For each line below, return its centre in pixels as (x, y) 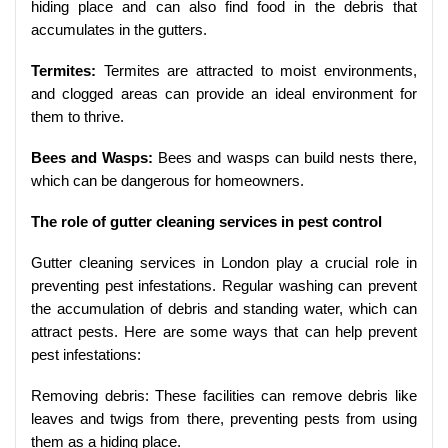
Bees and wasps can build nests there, (285, 158)
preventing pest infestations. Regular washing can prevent (224, 286)
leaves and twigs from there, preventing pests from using (224, 419)
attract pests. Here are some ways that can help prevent (224, 332)
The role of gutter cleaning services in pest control (206, 222)
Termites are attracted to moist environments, (256, 71)
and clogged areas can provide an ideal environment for (224, 94)
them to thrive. (77, 117)
